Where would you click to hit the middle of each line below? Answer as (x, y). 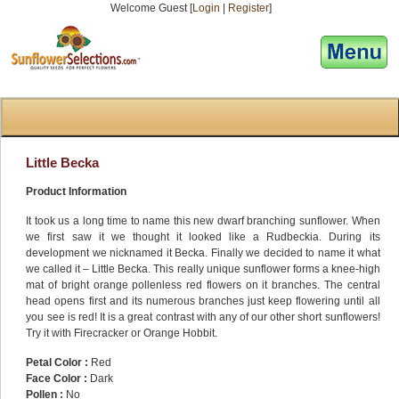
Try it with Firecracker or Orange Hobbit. (122, 333)
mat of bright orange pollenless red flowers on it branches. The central (203, 285)
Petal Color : (57, 362)
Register (248, 8)
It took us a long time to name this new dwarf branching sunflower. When (203, 221)
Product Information (77, 191)
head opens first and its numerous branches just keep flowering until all (203, 301)
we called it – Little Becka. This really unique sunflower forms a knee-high (203, 269)
